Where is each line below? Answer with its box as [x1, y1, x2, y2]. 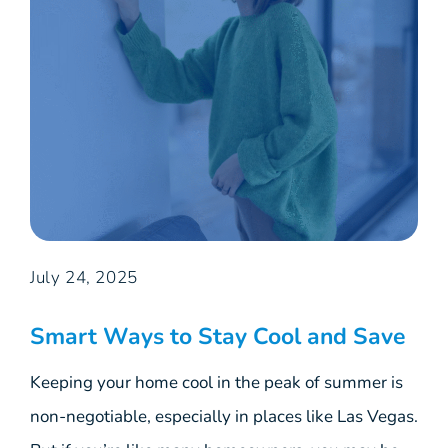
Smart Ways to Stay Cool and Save [30, 320, 405, 352]
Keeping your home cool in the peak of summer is [30, 370, 403, 394]
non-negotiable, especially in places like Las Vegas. [30, 404, 418, 428]
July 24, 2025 [30, 265, 138, 289]
